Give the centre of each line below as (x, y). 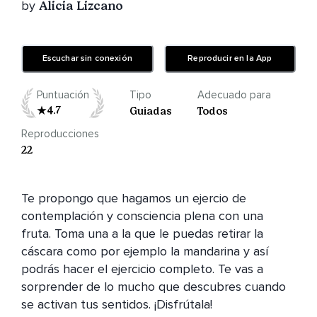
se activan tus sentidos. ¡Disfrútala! (117, 305)
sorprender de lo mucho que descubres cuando (154, 287)
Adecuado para (234, 95)
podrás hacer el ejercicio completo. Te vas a (142, 269)
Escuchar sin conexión (87, 59)
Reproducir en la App (230, 59)
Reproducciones (60, 134)
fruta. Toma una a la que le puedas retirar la (142, 234)
